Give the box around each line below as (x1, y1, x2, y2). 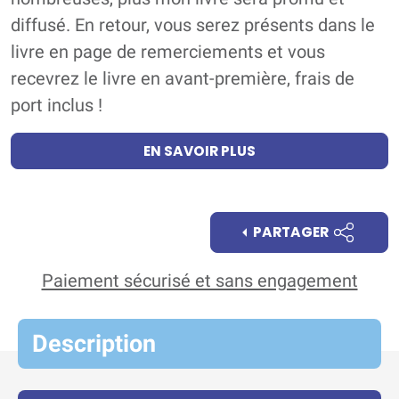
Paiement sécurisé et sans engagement (41, 270, 358, 292)
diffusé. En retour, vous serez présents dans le (11, 14, 375, 37)
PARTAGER (252, 222, 331, 241)
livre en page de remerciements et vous (11, 41, 325, 63)
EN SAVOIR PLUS (143, 142, 256, 161)
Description (32, 330, 156, 359)
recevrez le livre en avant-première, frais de (11, 68, 354, 90)
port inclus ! (11, 94, 102, 117)
